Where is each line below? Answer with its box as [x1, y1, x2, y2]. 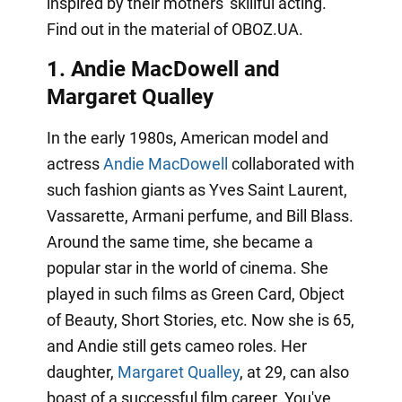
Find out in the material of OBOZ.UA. [46, 19, 303, 39]
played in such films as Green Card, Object [46, 284, 345, 303]
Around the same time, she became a [46, 232, 313, 251]
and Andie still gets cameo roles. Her [46, 336, 307, 355]
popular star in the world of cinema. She [46, 258, 328, 277]
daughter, [46, 362, 118, 381]
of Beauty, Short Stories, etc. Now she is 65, [46, 310, 354, 329]
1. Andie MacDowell [46, 56, 244, 82]
